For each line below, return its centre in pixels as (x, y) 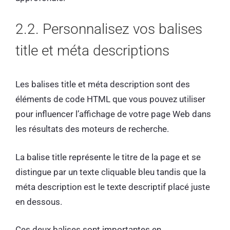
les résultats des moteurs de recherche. (93, 129)
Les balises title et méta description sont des (103, 84)
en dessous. (40, 202)
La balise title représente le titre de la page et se (108, 157)
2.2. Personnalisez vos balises (109, 29)
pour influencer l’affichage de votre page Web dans (113, 114)
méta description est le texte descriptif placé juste (113, 187)
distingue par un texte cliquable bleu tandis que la (111, 172)
